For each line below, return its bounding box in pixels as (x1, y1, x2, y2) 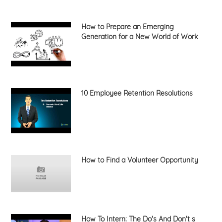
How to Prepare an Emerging (81, 22, 174, 31)
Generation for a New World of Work (81, 32, 198, 41)
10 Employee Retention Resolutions (81, 89, 193, 98)
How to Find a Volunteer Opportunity (81, 155, 198, 165)
